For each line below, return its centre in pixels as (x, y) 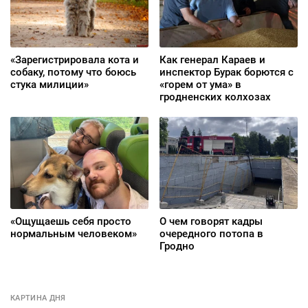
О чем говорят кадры (211, 222)
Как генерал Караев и (212, 60)
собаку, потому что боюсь (73, 73)
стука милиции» (49, 85)
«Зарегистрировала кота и (75, 60)
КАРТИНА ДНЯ (38, 298)
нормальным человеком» (74, 234)
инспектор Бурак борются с (227, 73)
